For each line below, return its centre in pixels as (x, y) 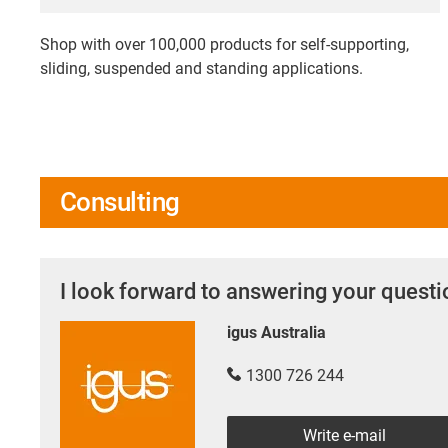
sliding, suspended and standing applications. (201, 68)
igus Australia (276, 332)
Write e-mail (344, 435)
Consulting (120, 201)
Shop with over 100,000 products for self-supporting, (224, 44)
